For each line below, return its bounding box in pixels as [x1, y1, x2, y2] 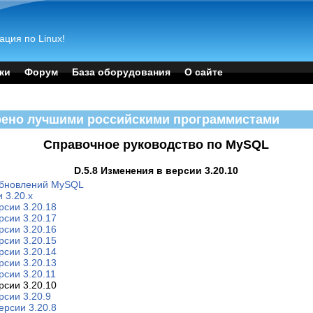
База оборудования [72, 67, 171, 78]
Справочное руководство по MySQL [43, 137, 270, 152]
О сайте [184, 67, 224, 78]
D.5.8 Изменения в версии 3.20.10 [74, 166, 239, 177]
